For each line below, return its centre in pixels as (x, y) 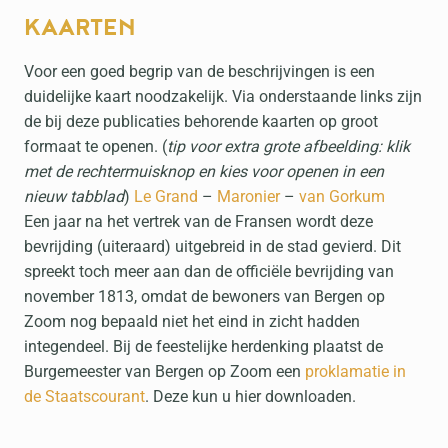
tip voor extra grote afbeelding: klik (288, 146)
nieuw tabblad (74, 196)
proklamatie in (355, 371)
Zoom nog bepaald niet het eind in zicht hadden (192, 321)
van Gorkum (342, 196)
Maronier (250, 196)
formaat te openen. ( (95, 146)
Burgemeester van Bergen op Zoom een (164, 371)
